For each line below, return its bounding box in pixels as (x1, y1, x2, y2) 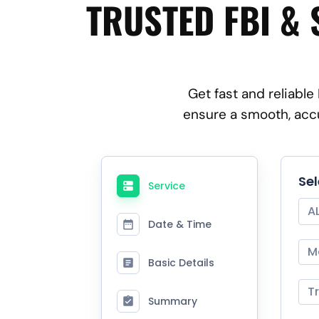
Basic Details (148, 255, 214, 270)
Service (148, 178, 185, 193)
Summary (148, 293, 197, 308)
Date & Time (148, 216, 211, 231)
